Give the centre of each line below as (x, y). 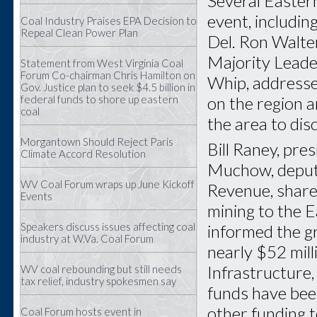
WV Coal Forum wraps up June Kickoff (108, 184)
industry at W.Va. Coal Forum (87, 238)
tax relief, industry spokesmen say (98, 281)
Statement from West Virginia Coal (102, 63)
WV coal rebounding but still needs (101, 269)
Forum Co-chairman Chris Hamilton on (108, 75)
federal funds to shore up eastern (99, 99)
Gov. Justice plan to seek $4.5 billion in (108, 87)
